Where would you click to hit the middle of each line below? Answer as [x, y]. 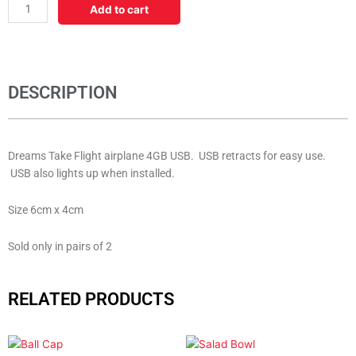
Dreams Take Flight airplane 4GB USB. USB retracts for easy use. [167, 156]
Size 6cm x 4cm [46, 210]
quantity [28, 38]
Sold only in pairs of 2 [60, 246]
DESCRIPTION [63, 92]
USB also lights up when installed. [91, 174]
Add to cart [120, 9]
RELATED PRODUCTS [91, 298]
